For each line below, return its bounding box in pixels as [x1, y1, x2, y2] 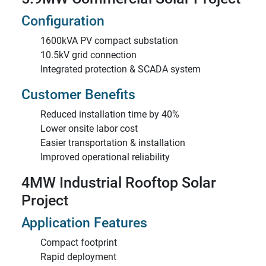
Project [21, 192, 68, 209]
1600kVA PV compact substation [40, 35, 178, 46]
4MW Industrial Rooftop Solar [21, 174, 216, 191]
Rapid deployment [40, 251, 116, 262]
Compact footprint [40, 237, 117, 248]
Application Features [21, 214, 147, 231]
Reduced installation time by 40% [40, 109, 179, 120]
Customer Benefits [21, 86, 135, 103]
